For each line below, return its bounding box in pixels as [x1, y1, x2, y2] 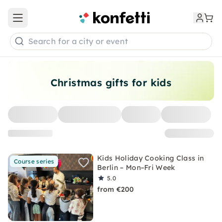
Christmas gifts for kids [50, 76, 172, 89]
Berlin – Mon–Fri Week [97, 163, 175, 172]
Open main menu [17, 17, 76, 27]
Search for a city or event [28, 36, 128, 47]
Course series [14, 158, 55, 165]
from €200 [97, 185, 134, 194]
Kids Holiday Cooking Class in [97, 154, 204, 163]
